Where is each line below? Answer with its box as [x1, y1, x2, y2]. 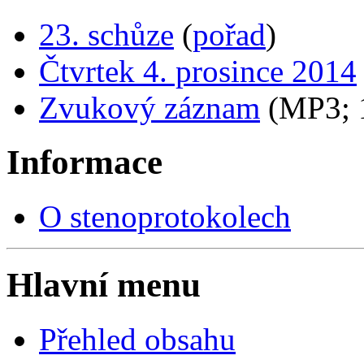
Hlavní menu [6, 266, 201, 305]
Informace [6, 142, 162, 181]
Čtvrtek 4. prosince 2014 [39, 53, 357, 89]
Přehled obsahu [39, 322, 236, 357]
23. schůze [39, 16, 174, 52]
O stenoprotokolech [39, 198, 291, 234]
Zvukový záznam [39, 89, 260, 125]
